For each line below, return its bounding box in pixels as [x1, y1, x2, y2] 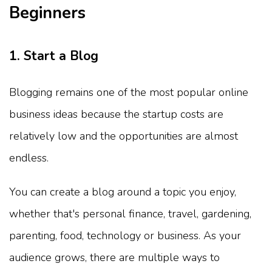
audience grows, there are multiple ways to [9, 250, 220, 265]
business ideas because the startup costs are [9, 107, 223, 122]
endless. [9, 151, 49, 166]
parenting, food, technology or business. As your [9, 228, 241, 243]
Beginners [9, 1, 86, 24]
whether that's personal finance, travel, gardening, [9, 206, 251, 222]
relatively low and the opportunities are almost [9, 129, 238, 144]
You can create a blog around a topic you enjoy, [9, 185, 236, 200]
